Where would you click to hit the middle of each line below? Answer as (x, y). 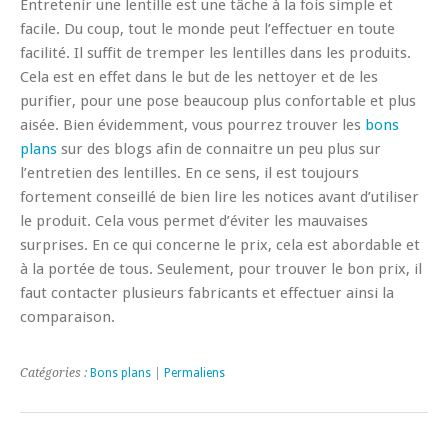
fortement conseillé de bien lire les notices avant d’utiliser (219, 196)
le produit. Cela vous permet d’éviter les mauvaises (194, 220)
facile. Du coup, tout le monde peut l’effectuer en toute (207, 28)
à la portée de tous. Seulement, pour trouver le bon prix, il (221, 268)
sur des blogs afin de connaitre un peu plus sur (219, 148)
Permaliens (194, 372)
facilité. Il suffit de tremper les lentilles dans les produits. (215, 52)
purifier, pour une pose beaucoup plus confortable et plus (218, 100)
